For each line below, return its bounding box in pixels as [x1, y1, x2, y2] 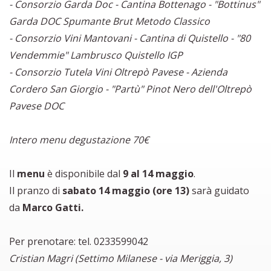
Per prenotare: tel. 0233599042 [9, 234, 148, 248]
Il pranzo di [9, 183, 62, 197]
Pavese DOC [9, 99, 64, 113]
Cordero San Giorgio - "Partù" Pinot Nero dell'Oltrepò [9, 82, 252, 96]
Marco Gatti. [22, 200, 83, 214]
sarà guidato [189, 183, 249, 197]
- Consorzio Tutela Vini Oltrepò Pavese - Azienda [9, 65, 227, 79]
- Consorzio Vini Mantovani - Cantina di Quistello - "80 [9, 31, 250, 45]
